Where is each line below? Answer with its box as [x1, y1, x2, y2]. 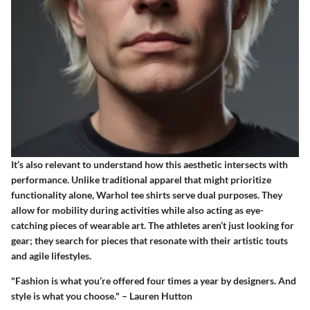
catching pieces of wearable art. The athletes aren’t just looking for [11, 219, 294, 231]
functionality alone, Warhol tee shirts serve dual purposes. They [11, 188, 282, 201]
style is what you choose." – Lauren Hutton [11, 289, 192, 302]
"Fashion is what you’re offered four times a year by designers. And [11, 274, 296, 286]
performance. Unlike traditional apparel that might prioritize [11, 173, 271, 185]
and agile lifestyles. [11, 249, 91, 262]
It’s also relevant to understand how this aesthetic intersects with [11, 158, 288, 170]
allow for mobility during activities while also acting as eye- [11, 203, 264, 216]
